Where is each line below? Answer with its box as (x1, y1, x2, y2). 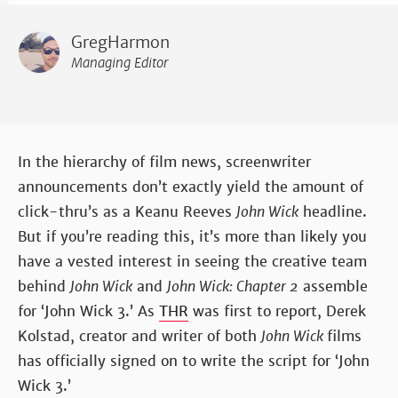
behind (18, 276, 70, 296)
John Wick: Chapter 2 (167, 276, 298, 296)
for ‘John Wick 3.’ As (18, 301, 159, 321)
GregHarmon (71, 32, 170, 52)
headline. (298, 202, 367, 221)
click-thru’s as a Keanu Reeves (18, 202, 236, 221)
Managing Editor (71, 53, 169, 71)
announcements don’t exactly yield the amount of (18, 177, 363, 196)
